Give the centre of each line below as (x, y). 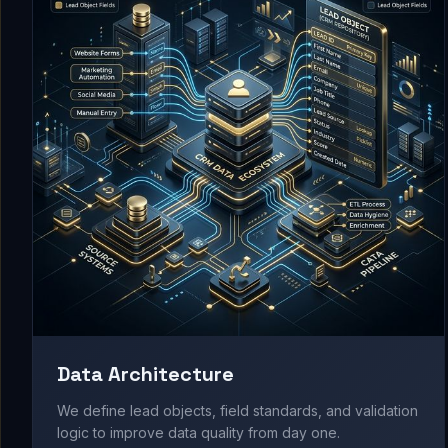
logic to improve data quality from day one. (198, 433)
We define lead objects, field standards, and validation (237, 411)
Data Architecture (145, 374)
